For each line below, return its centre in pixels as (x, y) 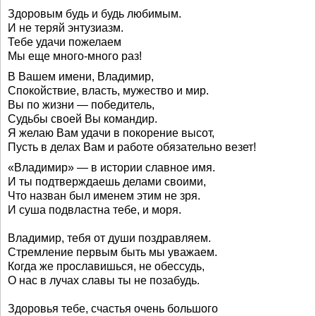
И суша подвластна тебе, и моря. (95, 210)
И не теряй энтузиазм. (66, 28)
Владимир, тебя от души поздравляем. (109, 238)
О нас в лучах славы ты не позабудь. (104, 280)
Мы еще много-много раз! (75, 56)
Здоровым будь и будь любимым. (95, 14)
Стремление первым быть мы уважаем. (113, 252)
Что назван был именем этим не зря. (104, 196)
